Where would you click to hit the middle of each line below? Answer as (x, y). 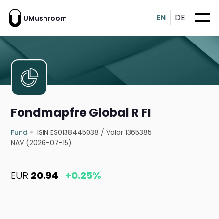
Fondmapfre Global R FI (81, 113)
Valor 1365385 (129, 133)
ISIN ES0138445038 (68, 133)
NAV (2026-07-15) (42, 143)
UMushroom (45, 18)
